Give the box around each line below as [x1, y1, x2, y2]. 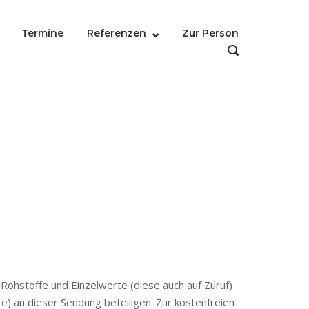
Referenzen [87, 27, 146, 40]
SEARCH [227, 57, 265, 70]
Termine [21, 27, 63, 40]
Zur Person [182, 27, 239, 40]
